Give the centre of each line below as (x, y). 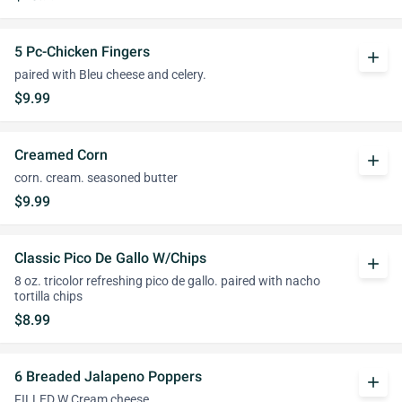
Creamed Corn (61, 155)
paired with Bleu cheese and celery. (110, 75)
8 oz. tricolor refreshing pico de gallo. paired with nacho (167, 281)
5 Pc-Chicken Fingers (82, 52)
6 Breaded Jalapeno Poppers (108, 376)
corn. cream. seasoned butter (96, 178)
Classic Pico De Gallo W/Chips (110, 258)
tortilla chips (48, 297)
